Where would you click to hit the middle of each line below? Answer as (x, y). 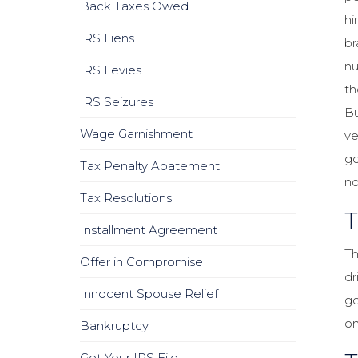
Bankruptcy (114, 326)
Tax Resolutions (126, 198)
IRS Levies (111, 70)
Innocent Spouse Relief (149, 294)
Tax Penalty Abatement (150, 166)
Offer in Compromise (141, 262)
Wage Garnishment (136, 134)
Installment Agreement (149, 230)
